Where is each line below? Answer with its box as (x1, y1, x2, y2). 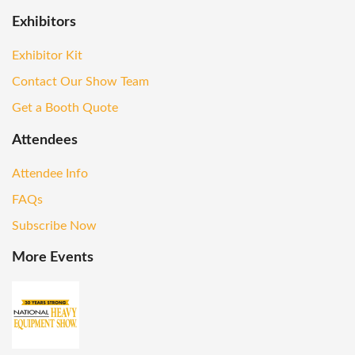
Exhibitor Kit (12, 49, 82, 63)
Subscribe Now (12, 219, 97, 232)
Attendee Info (12, 166, 88, 180)
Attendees (12, 132, 78, 147)
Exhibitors (12, 15, 76, 30)
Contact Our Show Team (12, 75, 149, 89)
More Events (12, 250, 94, 265)
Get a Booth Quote (12, 101, 118, 115)
